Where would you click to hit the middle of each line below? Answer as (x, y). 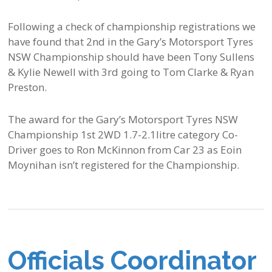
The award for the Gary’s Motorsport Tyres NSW (123, 120)
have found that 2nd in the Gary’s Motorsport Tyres (131, 42)
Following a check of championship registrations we (132, 27)
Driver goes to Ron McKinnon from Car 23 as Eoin (125, 150)
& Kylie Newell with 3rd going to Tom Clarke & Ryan (131, 72)
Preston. (28, 87)
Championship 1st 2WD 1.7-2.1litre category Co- (123, 135)
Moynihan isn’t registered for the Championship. (124, 165)
